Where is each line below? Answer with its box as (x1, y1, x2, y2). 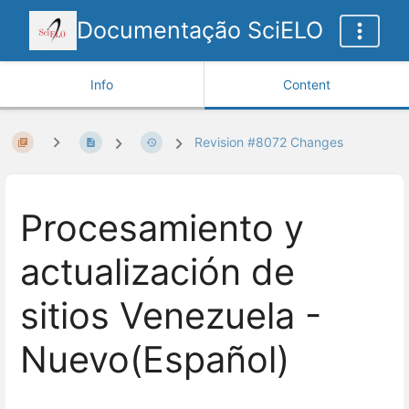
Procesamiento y (20, 206, 304, 251)
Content (283, 77, 330, 92)
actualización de (20, 250, 295, 295)
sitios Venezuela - (20, 294, 321, 339)
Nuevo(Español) (20, 338, 289, 383)
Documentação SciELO (76, 16, 323, 44)
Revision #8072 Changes (194, 134, 344, 151)
